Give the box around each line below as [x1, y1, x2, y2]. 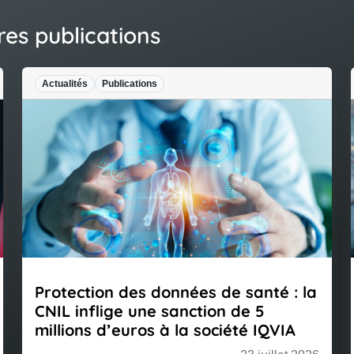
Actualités [42, 78, 88, 89]
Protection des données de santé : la [35, 282, 317, 303]
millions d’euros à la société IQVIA [35, 320, 296, 341]
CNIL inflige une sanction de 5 [35, 301, 265, 322]
